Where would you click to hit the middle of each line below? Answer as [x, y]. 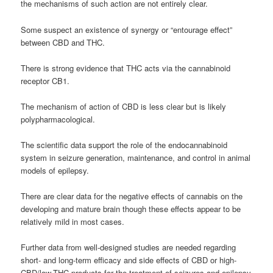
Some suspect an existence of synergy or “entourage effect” [127, 29]
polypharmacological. [58, 119]
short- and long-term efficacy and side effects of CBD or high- [129, 260]
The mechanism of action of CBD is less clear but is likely [124, 106]
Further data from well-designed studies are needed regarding [129, 247]
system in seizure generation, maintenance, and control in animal [136, 157]
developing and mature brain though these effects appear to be [131, 209]
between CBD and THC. [63, 42]
